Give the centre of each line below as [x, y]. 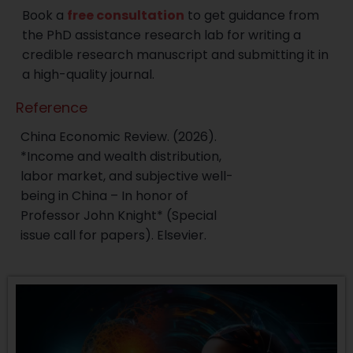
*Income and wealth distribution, [121, 157]
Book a [45, 16]
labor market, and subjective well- [127, 176]
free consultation [126, 16]
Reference [52, 108]
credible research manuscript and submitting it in [176, 55]
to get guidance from [252, 16]
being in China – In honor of [104, 196]
